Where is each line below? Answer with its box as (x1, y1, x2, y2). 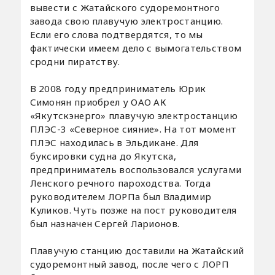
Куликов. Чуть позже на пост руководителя (29, 203, 237, 216)
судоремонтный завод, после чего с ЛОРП (29, 257, 229, 270)
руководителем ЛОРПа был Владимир (29, 190, 212, 203)
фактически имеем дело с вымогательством (29, 41, 242, 54)
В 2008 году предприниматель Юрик (29, 82, 206, 95)
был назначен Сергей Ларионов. (29, 217, 180, 230)
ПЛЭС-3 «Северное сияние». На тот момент (29, 122, 237, 135)
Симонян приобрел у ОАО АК (29, 95, 167, 108)
